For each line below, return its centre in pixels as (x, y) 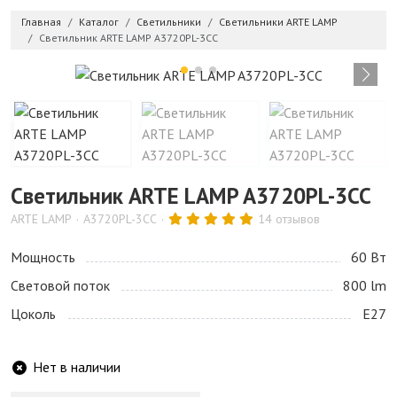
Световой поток (60, 286)
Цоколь (33, 314)
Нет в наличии (77, 367)
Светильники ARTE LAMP (278, 22)
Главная (41, 22)
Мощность (43, 257)
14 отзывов (289, 219)
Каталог (99, 22)
